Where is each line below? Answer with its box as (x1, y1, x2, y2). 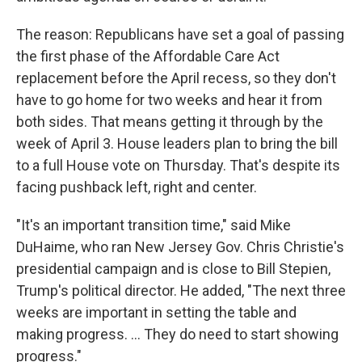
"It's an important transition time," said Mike (16, 217, 291, 234)
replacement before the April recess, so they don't (16, 69, 336, 87)
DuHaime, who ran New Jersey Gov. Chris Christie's (16, 238, 344, 256)
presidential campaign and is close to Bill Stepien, (16, 260, 330, 278)
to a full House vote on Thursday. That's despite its (16, 157, 340, 175)
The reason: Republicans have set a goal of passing (16, 26, 344, 44)
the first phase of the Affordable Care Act (16, 48, 280, 65)
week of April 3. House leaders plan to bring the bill (16, 135, 338, 153)
